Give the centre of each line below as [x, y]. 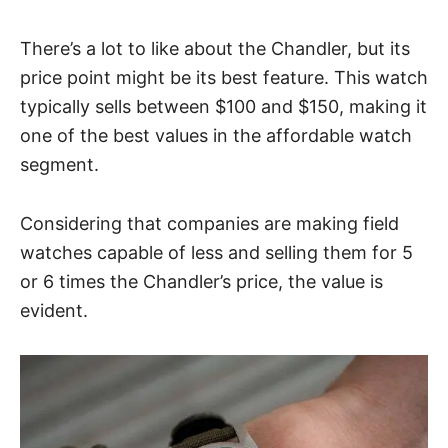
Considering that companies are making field [209, 223]
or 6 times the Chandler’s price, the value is [201, 281]
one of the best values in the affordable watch [216, 135]
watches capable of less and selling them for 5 [216, 252]
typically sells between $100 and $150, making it [223, 106]
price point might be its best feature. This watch [224, 77]
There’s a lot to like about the [145, 48]
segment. [59, 164]
